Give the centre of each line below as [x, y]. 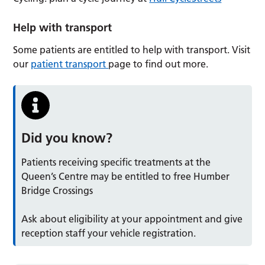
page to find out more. [159, 64]
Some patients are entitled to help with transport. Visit [132, 50]
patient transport [70, 64]
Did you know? [67, 138]
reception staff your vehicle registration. [109, 233]
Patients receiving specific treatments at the [116, 162]
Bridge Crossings [57, 191]
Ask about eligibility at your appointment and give [132, 219]
